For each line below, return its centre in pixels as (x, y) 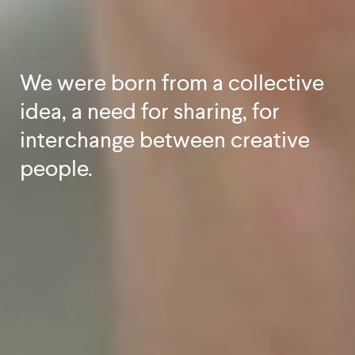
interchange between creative (165, 140)
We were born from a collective (172, 83)
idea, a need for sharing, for (150, 111)
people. (56, 168)
